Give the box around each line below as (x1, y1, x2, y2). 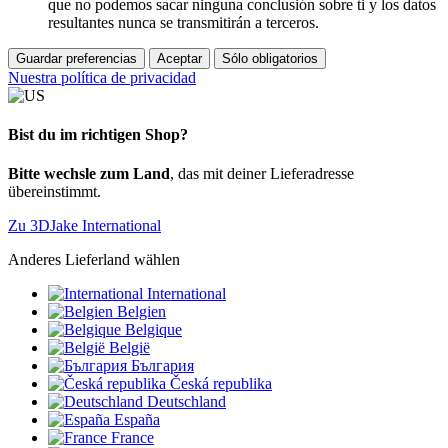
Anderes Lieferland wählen (8, 251, 180, 269)
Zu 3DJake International (8, 217, 161, 235)
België (109, 339, 150, 357)
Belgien (117, 303, 166, 321)
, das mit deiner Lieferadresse (170, 165, 354, 183)
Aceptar (157, 50, 202, 66)
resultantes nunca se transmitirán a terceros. (48, 13, 319, 31)
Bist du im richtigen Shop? (8, 125, 188, 143)
